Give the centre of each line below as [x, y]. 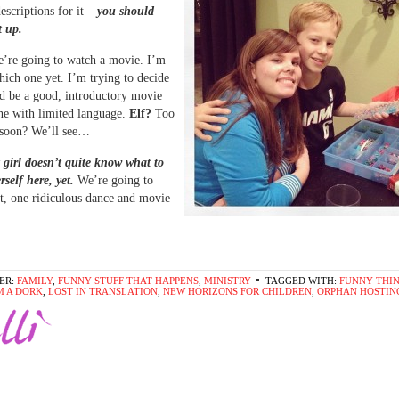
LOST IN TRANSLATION [103, 291]
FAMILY [35, 281]
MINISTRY [228, 281]
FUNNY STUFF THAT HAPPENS [128, 281]
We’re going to [115, 180]
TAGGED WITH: [302, 281]
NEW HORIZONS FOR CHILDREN [237, 291]
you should [126, 11]
